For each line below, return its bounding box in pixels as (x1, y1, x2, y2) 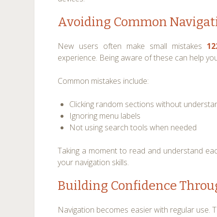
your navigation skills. (58, 157, 129, 168)
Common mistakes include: (58, 76, 149, 86)
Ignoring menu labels (69, 110, 141, 121)
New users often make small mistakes (58, 41, 207, 51)
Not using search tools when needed (69, 122, 197, 133)
